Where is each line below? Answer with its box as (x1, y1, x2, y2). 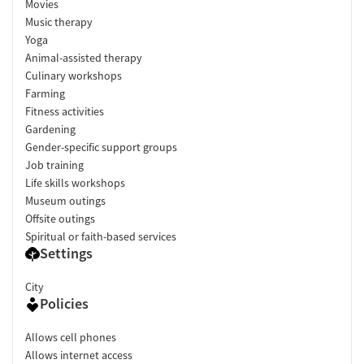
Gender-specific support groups (25, 139, 177, 154)
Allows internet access (25, 347, 132, 362)
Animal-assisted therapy (25, 50, 142, 65)
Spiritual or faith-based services (25, 228, 176, 244)
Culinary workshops (25, 67, 122, 83)
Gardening (25, 121, 76, 136)
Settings (40, 243, 93, 262)
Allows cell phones (25, 329, 116, 344)
